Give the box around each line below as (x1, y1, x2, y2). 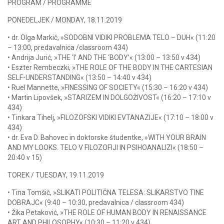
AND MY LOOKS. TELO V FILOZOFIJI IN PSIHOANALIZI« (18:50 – (7, 143, 203, 151)
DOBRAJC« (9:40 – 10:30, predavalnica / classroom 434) (7, 198, 184, 206)
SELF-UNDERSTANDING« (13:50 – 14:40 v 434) (7, 73, 151, 81)
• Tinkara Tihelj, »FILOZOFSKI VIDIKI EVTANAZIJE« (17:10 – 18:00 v (7, 113, 213, 121)
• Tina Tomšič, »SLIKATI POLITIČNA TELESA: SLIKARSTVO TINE (7, 188, 204, 196)
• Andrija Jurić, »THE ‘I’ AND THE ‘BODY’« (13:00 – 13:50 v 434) (7, 53, 200, 61)
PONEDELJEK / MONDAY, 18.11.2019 (7, 15, 122, 24)
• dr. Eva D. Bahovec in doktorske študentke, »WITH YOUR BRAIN (7, 133, 206, 141)
